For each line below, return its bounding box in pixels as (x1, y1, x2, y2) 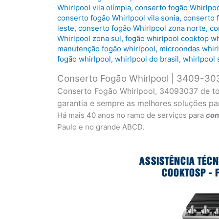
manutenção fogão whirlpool (57, 44, 155, 54)
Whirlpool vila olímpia (57, 3, 131, 13)
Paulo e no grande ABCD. (57, 122, 144, 132)
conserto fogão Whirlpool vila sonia (57, 13, 179, 23)
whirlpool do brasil (115, 54, 179, 64)
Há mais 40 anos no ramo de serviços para (57, 110, 206, 120)
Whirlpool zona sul (57, 34, 121, 44)
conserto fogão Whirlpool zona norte (78, 23, 206, 33)
